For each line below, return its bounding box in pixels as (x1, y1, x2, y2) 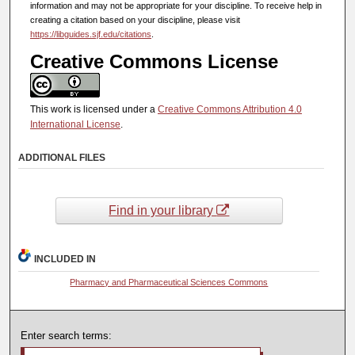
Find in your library (109, 204, 217, 218)
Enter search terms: (21, 330, 113, 342)
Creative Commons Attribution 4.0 (157, 104, 302, 116)
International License (29, 119, 120, 131)
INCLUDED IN (34, 254, 97, 265)
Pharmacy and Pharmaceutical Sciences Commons (70, 277, 269, 288)
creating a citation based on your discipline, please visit (29, 15, 240, 25)
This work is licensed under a (29, 104, 158, 116)
